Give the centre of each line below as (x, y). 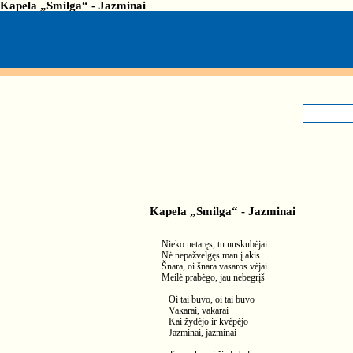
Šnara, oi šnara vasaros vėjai (214, 266)
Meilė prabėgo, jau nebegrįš (213, 277)
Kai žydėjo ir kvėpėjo (205, 321)
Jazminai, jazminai (199, 333)
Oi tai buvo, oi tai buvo (208, 299)
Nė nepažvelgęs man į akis (211, 255)
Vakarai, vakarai (195, 310)
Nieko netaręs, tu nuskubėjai (214, 244)
